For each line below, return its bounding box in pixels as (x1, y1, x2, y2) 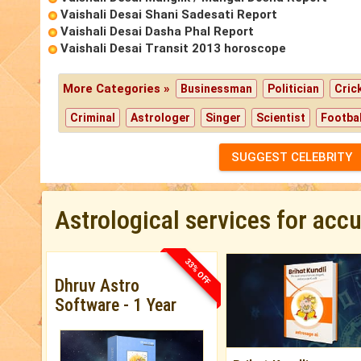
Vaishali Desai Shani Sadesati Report (60, 7, 277, 23)
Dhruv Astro (55, 276, 139, 297)
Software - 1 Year (55, 295, 176, 316)
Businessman (180, 82, 253, 96)
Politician (268, 82, 320, 96)
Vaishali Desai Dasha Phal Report (60, 24, 254, 39)
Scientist (256, 111, 306, 125)
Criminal (70, 111, 116, 125)
